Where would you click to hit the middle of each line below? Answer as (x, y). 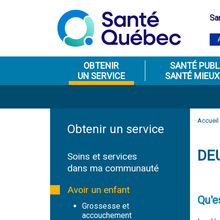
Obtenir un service (116, 129)
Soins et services (102, 156)
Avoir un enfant (98, 190)
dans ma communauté (113, 168)
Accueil (208, 120)
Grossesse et (106, 206)
